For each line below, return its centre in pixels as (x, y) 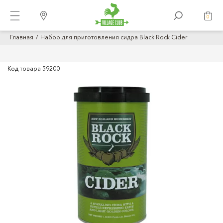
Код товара (25, 68)
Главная (22, 37)
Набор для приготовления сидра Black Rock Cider (114, 37)
